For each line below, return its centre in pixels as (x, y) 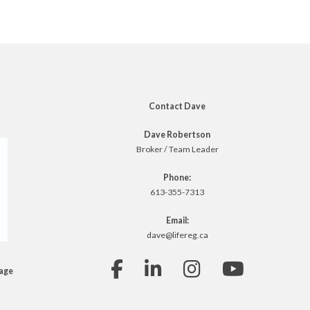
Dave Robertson (177, 135)
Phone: (177, 177)
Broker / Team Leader (177, 149)
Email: (177, 220)
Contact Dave (177, 106)
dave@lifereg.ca (177, 235)
